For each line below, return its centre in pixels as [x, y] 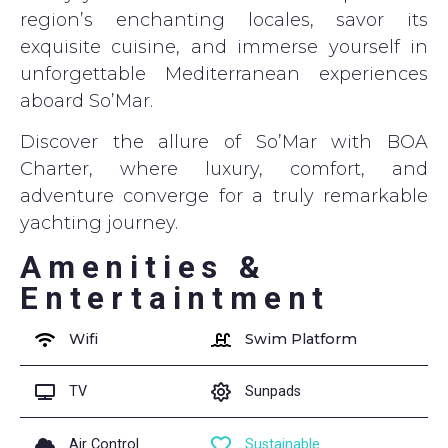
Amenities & [143, 267]
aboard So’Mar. [86, 100]
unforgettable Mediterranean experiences [224, 73]
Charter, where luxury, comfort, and [224, 169]
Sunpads [273, 391]
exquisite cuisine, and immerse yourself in [224, 46]
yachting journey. [99, 223]
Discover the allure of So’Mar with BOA [224, 142]
